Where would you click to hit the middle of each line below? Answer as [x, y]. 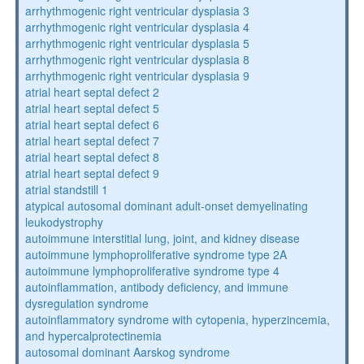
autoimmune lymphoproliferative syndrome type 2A [156, 254]
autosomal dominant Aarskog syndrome [127, 352]
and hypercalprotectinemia [93, 336]
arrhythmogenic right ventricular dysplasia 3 [137, 11]
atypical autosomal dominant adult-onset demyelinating [166, 206]
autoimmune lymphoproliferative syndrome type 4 [152, 271]
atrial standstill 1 [66, 189]
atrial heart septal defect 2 [92, 92]
